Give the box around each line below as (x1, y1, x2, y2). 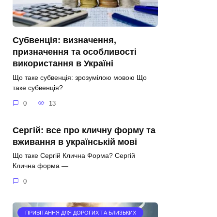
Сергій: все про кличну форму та (13, 125, 155, 135)
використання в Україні (13, 58, 113, 68)
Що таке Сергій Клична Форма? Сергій (13, 152, 135, 160)
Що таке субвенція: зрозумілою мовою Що (13, 73, 147, 81)
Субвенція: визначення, (13, 35, 116, 45)
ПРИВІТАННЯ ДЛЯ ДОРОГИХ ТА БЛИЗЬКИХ (25, 210, 136, 216)
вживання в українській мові (13, 137, 137, 147)
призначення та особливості (13, 46, 137, 57)
